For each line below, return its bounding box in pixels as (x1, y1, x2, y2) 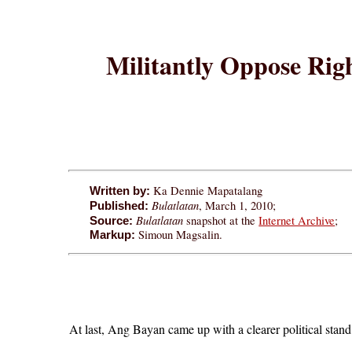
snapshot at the (183, 212, 259, 228)
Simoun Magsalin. (135, 226, 223, 242)
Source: (90, 214, 134, 227)
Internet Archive (258, 212, 335, 228)
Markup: (90, 228, 136, 241)
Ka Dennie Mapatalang (153, 182, 263, 198)
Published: (90, 199, 152, 212)
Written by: (90, 184, 154, 197)
